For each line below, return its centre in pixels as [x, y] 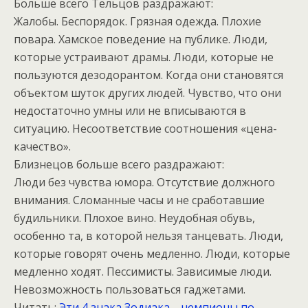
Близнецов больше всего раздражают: [119, 165]
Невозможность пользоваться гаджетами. [130, 290]
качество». [42, 147]
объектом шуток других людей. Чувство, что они [147, 93]
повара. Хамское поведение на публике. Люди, [141, 40]
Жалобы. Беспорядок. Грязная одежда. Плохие [137, 22]
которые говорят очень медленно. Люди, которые [152, 254]
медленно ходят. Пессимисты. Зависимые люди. [143, 272]
